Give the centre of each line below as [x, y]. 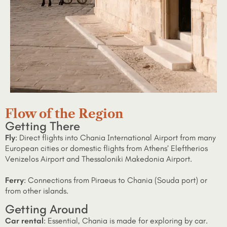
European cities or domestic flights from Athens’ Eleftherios [106, 148]
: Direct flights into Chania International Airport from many [116, 137]
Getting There [43, 126]
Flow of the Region [64, 113]
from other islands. [37, 191]
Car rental [24, 221]
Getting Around [47, 209]
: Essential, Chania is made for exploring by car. [126, 221]
